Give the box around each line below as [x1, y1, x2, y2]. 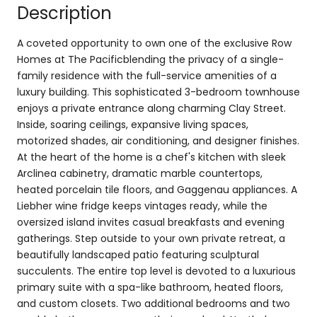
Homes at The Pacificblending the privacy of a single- [17, 52, 284, 67]
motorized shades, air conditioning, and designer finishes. [17, 133, 299, 148]
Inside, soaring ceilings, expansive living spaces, [17, 117, 248, 132]
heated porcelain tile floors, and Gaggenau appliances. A [17, 182, 297, 197]
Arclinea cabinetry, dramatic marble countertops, [17, 166, 263, 180]
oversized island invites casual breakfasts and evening [17, 214, 284, 229]
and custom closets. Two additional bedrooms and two [17, 296, 290, 311]
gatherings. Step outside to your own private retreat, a [17, 231, 285, 246]
